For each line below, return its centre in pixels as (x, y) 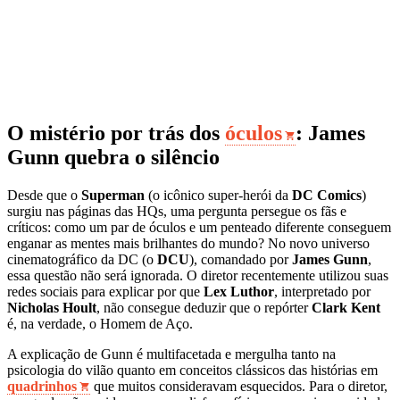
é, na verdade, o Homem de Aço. (100, 323)
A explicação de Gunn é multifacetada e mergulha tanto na (171, 354)
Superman (113, 195)
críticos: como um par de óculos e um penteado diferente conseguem (199, 227)
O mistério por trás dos (116, 133)
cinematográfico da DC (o (82, 259)
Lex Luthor (239, 291)
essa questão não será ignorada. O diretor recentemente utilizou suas (198, 275)
